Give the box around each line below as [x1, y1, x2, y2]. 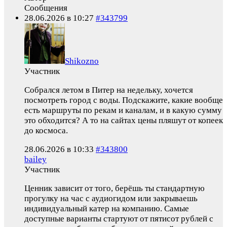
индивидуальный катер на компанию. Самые [24, 203, 189, 213]
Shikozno [65, 56, 99, 66]
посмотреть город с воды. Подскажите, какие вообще [24, 95, 223, 105]
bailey [24, 154, 47, 164]
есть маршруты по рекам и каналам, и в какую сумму [24, 105, 222, 115]
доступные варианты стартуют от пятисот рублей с [24, 213, 213, 223]
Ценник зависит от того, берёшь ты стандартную [24, 183, 205, 193]
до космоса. [24, 125, 68, 135]
